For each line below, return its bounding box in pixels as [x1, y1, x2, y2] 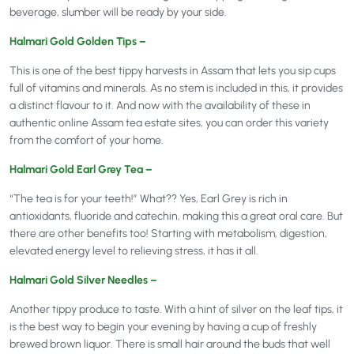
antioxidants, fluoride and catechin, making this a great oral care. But [9, 209, 343, 224]
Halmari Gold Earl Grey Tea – [9, 163, 153, 177]
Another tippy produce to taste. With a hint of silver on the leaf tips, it [9, 303, 343, 317]
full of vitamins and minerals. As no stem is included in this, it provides [9, 81, 343, 96]
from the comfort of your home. [9, 134, 164, 148]
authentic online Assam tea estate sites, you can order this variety [9, 116, 329, 130]
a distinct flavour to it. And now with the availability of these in [9, 99, 311, 113]
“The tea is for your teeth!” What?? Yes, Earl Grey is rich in [9, 192, 288, 206]
